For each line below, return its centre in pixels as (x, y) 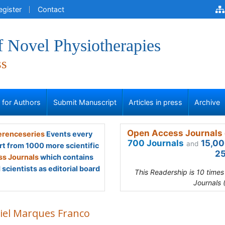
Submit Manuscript (85, 102)
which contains (66, 157)
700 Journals (156, 143)
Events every (68, 134)
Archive (207, 102)
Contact (51, 9)
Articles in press (155, 102)
